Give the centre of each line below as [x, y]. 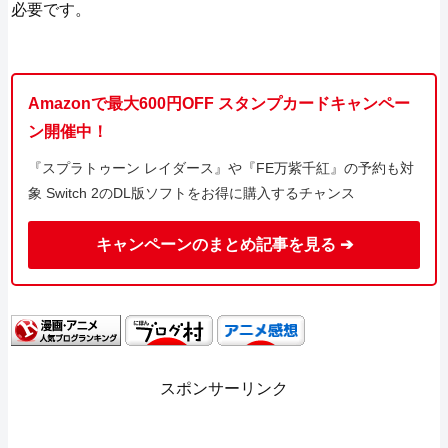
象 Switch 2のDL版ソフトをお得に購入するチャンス [192, 193]
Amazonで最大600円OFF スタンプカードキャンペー [219, 104]
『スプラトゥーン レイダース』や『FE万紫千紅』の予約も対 [221, 168]
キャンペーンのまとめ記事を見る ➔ [224, 245]
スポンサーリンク [224, 388]
